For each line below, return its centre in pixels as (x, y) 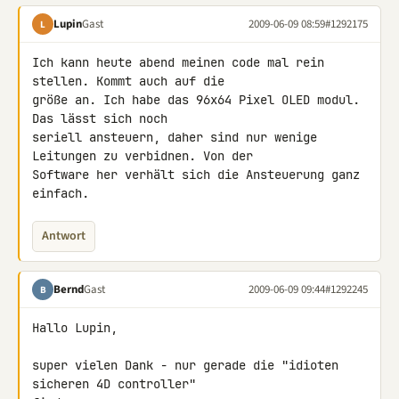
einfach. (61, 193)
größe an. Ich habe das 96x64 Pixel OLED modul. (196, 100)
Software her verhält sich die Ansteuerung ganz (196, 175)
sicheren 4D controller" (118, 384)
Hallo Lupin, (75, 328)
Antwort (64, 236)
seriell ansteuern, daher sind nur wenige (175, 137)
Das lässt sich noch (103, 118)
